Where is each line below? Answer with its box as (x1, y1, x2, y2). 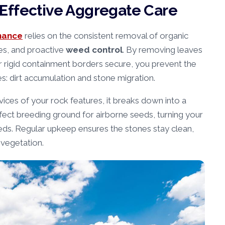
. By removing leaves (123, 45, 202, 55)
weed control (66, 45, 123, 55)
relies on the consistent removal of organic (23, 31, 188, 41)
